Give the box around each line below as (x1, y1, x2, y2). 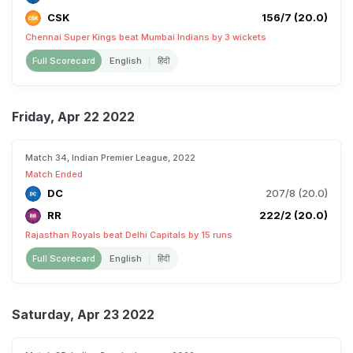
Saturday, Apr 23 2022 (12, 307, 154, 322)
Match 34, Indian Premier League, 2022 (25, 152, 195, 163)
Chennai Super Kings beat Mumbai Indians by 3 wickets (25, 32, 266, 43)
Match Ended (25, 169, 83, 180)
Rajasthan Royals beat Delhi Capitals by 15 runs (25, 229, 232, 240)
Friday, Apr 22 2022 (12, 109, 135, 124)
